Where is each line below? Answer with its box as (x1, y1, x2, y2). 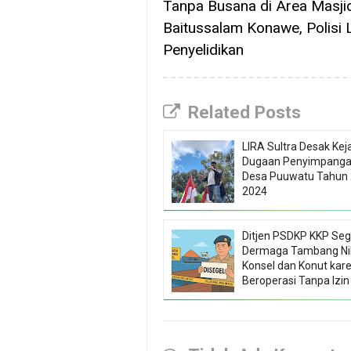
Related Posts (188, 102, 301, 123)
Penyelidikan (163, 41, 244, 60)
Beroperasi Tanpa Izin (242, 274, 349, 288)
